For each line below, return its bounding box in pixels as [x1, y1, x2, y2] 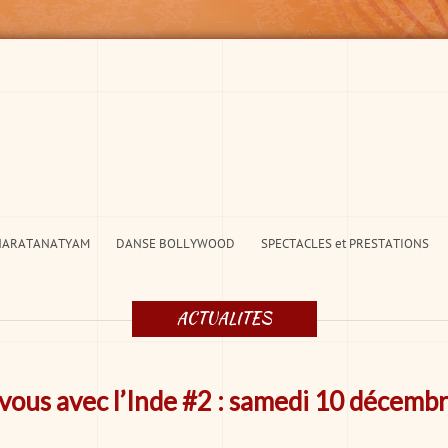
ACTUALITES [176, 306, 272, 330]
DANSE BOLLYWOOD [116, 235, 235, 252]
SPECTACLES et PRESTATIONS [261, 235, 429, 252]
